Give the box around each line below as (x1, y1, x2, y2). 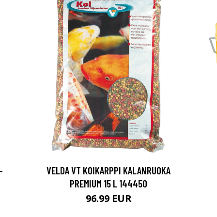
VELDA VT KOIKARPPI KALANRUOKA (46, 164, 170, 176)
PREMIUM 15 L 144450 (70, 177, 147, 189)
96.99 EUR (85, 192, 132, 205)
